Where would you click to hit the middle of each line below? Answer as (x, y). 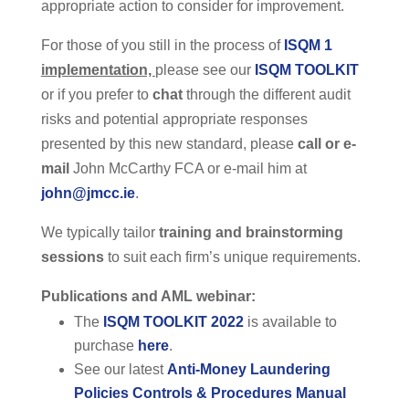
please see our (204, 70)
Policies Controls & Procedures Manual (210, 393)
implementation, (98, 70)
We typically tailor (100, 233)
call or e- (326, 144)
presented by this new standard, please (169, 144)
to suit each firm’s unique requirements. (232, 257)
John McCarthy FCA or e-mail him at (188, 169)
